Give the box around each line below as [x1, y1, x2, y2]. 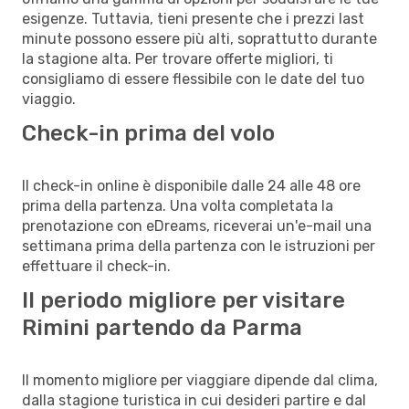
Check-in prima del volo [22, 120, 275, 146]
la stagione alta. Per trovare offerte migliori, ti [22, 49, 333, 68]
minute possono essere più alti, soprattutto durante [22, 29, 377, 47]
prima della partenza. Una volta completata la [22, 196, 333, 215]
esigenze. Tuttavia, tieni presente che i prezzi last [22, 9, 364, 27]
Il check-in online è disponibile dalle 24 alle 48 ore [22, 176, 361, 194]
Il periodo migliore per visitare [22, 287, 345, 313]
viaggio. [22, 89, 76, 108]
